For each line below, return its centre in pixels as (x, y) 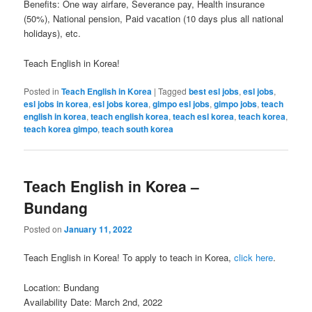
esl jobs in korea (56, 103)
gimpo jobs (236, 103)
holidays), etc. (53, 33)
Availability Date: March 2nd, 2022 (93, 302)
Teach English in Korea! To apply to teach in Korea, (129, 258)
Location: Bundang (62, 287)
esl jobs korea (121, 103)
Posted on (44, 229)
